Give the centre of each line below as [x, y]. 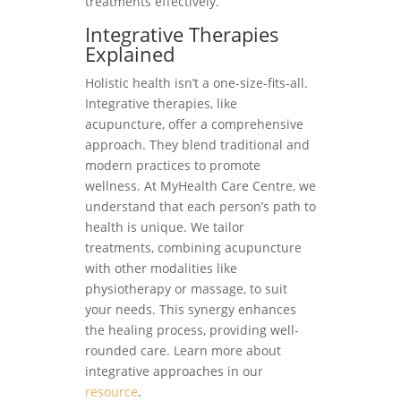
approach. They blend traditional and [197, 144]
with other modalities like [161, 268]
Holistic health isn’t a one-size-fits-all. [196, 82]
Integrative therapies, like [161, 103]
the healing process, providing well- [192, 329]
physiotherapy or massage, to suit [186, 288]
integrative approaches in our [174, 371]
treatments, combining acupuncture [193, 247]
